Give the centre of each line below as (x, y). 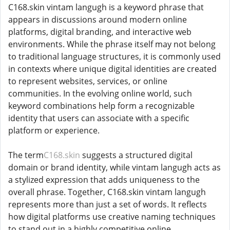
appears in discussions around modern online (98, 20)
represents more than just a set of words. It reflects (108, 204)
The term (26, 155)
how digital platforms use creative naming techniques (112, 217)
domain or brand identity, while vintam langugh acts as (114, 167)
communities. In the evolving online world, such (100, 93)
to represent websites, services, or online (88, 81)
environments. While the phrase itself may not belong (112, 44)
